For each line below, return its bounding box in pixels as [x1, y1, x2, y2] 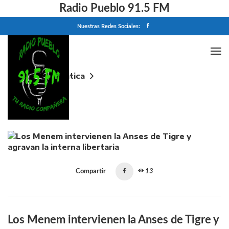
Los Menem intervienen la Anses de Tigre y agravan [8, 86, 217, 95]
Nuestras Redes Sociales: [77, 24, 140, 29]
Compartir [76, 168, 106, 174]
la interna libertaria [8, 96, 85, 104]
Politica [55, 72, 85, 80]
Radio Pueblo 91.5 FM [59, 3, 170, 14]
